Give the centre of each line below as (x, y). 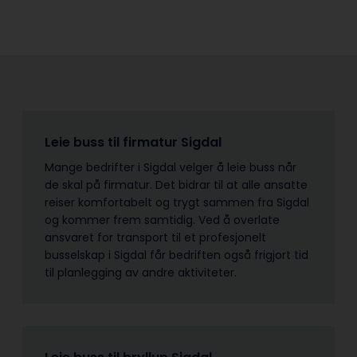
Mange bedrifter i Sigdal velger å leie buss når (171, 167)
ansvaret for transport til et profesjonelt (155, 237)
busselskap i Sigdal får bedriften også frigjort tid (177, 255)
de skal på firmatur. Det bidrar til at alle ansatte (176, 184)
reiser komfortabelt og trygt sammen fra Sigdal (177, 202)
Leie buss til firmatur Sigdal (135, 142)
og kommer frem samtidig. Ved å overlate (162, 220)
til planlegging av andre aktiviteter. (144, 272)
